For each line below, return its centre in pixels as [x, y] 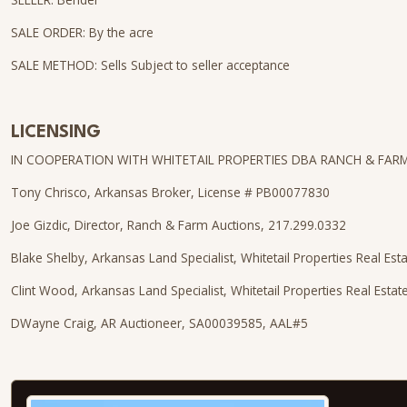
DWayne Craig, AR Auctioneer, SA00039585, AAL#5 [159, 323]
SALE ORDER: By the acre [82, 32]
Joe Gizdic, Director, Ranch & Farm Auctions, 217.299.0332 [179, 225]
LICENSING [56, 133]
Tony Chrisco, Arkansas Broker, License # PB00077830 [170, 192]
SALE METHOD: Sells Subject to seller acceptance [150, 65]
